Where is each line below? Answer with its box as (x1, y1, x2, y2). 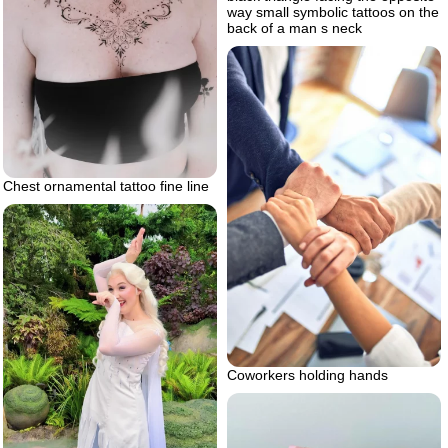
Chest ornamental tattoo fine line (3, 177, 209, 194)
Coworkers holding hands (227, 367, 388, 384)
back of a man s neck (227, 20, 362, 37)
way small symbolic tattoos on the (227, 4, 439, 21)
